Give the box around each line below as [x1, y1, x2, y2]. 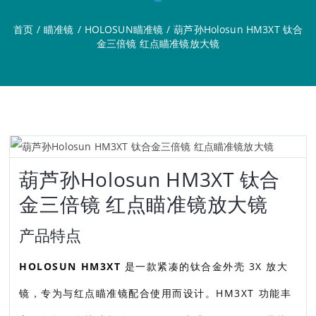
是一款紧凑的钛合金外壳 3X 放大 [121, 260, 288, 273]
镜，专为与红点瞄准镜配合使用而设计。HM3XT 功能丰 [19, 286, 292, 300]
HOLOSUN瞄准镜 [84, 23, 164, 36]
